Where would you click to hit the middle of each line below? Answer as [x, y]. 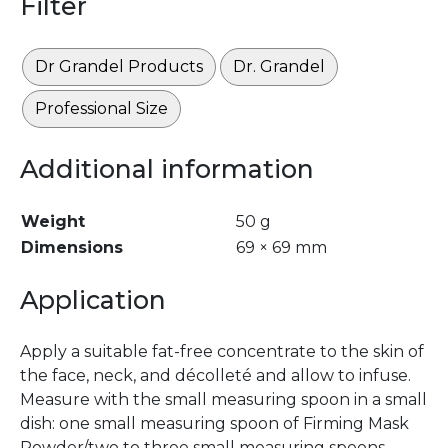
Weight [53, 222]
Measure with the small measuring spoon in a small [223, 400]
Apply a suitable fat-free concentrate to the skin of [222, 352]
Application [93, 300]
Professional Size [101, 108]
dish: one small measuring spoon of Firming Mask [214, 424]
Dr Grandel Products [119, 66]
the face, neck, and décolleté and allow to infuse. [215, 376]
